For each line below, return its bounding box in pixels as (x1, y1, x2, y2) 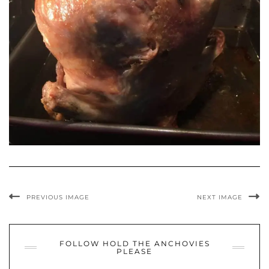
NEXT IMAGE (197, 193, 243, 201)
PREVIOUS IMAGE (26, 193, 89, 201)
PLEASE (116, 247, 153, 256)
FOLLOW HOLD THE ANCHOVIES (59, 239, 210, 248)
